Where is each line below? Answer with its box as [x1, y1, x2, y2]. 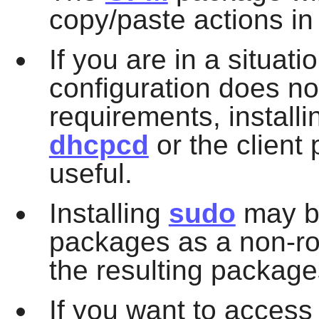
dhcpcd [48, 129, 149, 160]
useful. [48, 157, 132, 189]
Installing [48, 197, 169, 229]
